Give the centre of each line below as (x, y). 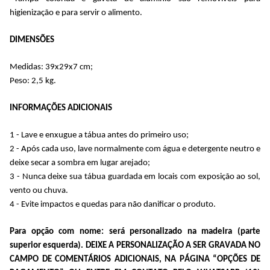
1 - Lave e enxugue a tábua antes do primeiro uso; (99, 135)
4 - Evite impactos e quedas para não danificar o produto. (113, 204)
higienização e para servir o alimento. (76, 13)
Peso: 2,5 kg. (33, 81)
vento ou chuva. (39, 190)
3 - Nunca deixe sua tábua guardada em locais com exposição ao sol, (135, 177)
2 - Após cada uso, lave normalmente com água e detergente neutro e (135, 149)
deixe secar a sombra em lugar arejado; (80, 163)
